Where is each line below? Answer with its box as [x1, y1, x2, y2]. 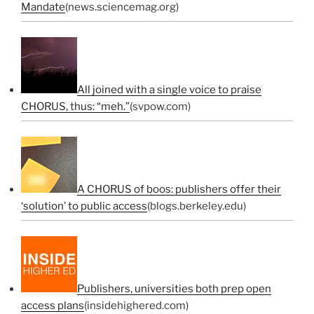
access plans [21, 299, 84, 312]
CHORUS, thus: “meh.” [21, 100, 130, 113]
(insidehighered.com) [84, 299, 189, 312]
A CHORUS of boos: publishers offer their [77, 183, 281, 196]
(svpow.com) [130, 100, 191, 113]
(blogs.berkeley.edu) [147, 200, 246, 212]
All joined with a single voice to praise [77, 83, 261, 96]
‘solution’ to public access [21, 200, 147, 212]
